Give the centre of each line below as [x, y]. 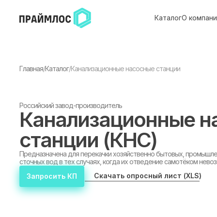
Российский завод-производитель [71, 105]
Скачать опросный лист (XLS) [148, 176]
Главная [31, 69]
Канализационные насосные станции [125, 69]
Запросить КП [52, 176]
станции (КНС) [88, 140]
